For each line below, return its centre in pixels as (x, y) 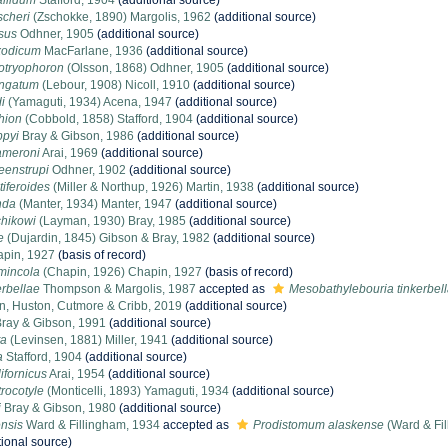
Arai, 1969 (69, 153)
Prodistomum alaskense (318, 425)
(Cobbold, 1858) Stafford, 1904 (107, 119)
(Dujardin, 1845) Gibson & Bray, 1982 (107, 238)
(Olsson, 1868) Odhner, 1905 (144, 68)
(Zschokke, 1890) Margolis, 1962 (120, 17)
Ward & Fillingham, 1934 (91, 425)
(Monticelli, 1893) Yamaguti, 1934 (136, 391)
